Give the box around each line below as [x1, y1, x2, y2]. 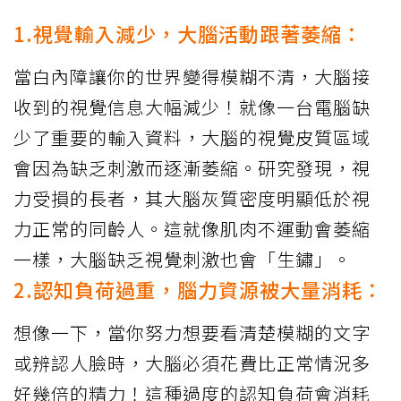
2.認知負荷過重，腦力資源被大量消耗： [13, 275, 383, 304]
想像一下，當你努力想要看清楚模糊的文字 [13, 320, 371, 346]
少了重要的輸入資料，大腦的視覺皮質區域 [13, 124, 371, 151]
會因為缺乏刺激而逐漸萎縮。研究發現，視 [13, 155, 371, 182]
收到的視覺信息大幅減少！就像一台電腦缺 [13, 94, 371, 121]
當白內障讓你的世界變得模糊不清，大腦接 [13, 64, 371, 90]
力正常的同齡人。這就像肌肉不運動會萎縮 [13, 216, 371, 243]
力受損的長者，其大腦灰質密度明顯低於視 [13, 185, 371, 212]
